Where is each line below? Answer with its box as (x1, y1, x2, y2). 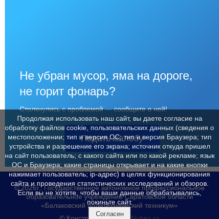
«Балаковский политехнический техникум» (41, 201, 178, 209)
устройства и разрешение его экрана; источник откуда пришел (9, 142, 210, 151)
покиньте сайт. (87, 198, 132, 206)
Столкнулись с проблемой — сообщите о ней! (20, 105, 167, 113)
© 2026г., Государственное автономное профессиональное (14, 183, 205, 192)
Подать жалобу (81, 133, 143, 143)
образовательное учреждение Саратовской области (26, 192, 193, 200)
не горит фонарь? (20, 84, 115, 98)
